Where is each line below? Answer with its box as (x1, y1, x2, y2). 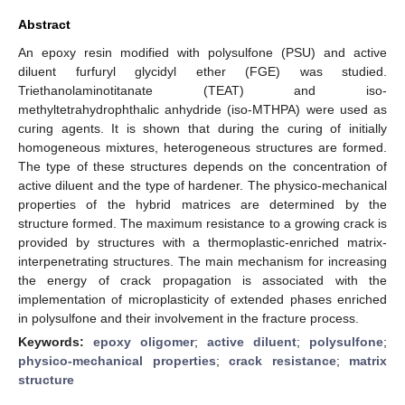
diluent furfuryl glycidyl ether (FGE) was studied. (18, 63, 387, 79)
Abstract (18, 16, 71, 32)
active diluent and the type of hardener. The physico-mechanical (18, 177, 387, 193)
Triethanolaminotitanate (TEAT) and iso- (18, 82, 387, 98)
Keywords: (18, 334, 93, 349)
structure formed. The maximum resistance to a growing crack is (18, 215, 387, 231)
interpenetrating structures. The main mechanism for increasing (18, 253, 387, 268)
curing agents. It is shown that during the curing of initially (18, 120, 387, 136)
